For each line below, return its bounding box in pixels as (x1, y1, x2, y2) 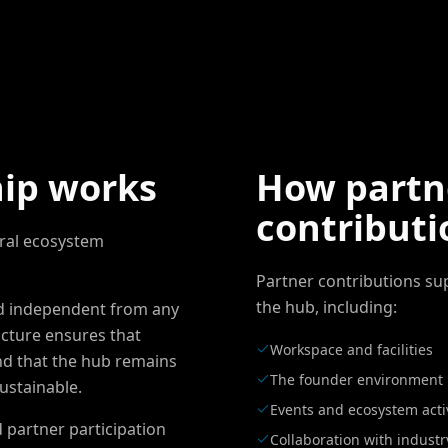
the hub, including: (256, 296, 397, 318)
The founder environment (270, 370, 443, 389)
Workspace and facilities (270, 340, 433, 359)
